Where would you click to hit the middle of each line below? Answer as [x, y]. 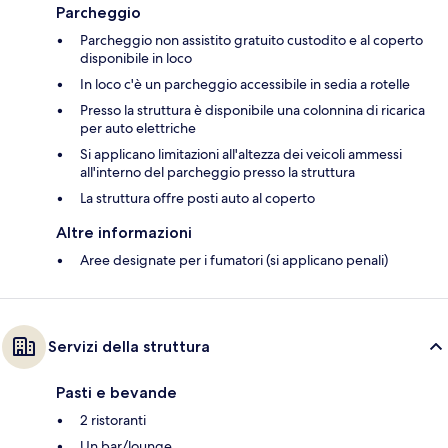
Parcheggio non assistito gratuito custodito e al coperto [251, 39]
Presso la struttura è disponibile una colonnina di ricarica [252, 109]
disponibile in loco [136, 57]
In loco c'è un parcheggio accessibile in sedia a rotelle [245, 83]
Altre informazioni [124, 232]
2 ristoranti [113, 419]
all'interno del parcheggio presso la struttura [217, 171]
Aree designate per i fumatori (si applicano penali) [234, 259]
